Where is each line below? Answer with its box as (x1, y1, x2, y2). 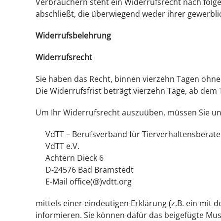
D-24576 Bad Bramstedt (45, 164, 134, 175)
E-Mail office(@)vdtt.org (45, 176, 132, 187)
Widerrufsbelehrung (36, 30, 111, 41)
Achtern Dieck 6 (45, 152, 104, 163)
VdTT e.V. (45, 141, 79, 151)
